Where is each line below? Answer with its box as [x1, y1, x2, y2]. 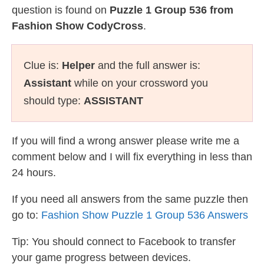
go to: [12, 209, 41, 221]
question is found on [12, 4, 110, 16]
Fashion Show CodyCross [12, 20, 143, 32]
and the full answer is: [95, 60, 200, 71]
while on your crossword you [71, 77, 208, 89]
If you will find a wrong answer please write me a [12, 135, 239, 147]
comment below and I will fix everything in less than [12, 151, 252, 163]
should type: [24, 95, 84, 107]
